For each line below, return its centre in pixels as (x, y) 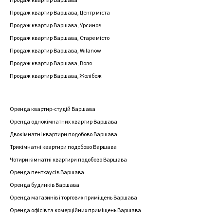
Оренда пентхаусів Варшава (47, 172)
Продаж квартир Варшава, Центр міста (60, 12)
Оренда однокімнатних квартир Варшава (64, 121)
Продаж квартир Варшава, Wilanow (55, 50)
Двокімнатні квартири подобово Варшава (64, 134)
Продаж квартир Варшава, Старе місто (60, 38)
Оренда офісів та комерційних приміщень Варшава (75, 210)
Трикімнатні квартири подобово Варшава (63, 147)
